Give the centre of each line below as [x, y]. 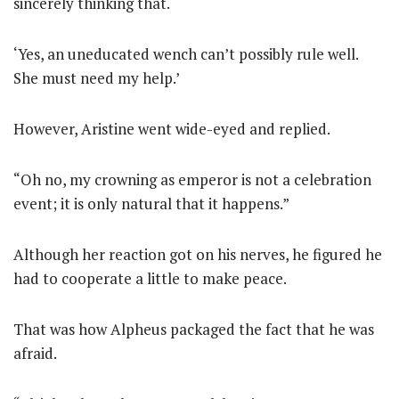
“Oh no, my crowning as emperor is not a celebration [192, 179]
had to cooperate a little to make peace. [150, 278]
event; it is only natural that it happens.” [151, 204]
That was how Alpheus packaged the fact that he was [194, 329]
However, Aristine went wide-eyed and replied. [172, 129]
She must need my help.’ [97, 78]
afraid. [35, 353]
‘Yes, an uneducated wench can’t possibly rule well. [186, 54]
